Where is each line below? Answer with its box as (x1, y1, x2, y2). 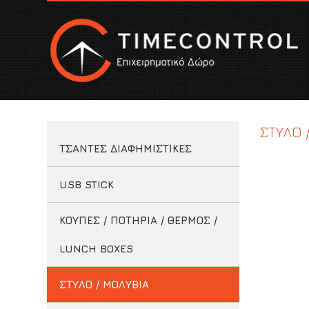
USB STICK (59, 179, 114, 190)
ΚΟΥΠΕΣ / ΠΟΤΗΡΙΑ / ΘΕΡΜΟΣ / (59, 215, 217, 226)
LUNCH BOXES (59, 243, 133, 255)
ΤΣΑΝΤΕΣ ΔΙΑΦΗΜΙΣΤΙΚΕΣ (59, 143, 192, 154)
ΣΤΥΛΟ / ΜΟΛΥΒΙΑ (59, 279, 149, 290)
